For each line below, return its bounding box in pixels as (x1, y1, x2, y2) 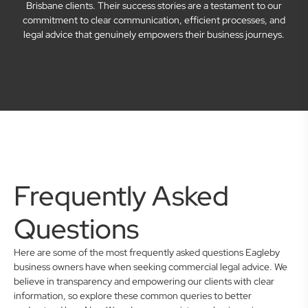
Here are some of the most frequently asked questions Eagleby (14, 246, 280, 258)
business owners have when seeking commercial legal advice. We (14, 261, 287, 273)
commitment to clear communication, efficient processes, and (23, 14, 285, 26)
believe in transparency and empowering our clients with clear (14, 275, 274, 287)
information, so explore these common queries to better (14, 289, 252, 302)
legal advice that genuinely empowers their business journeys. (23, 28, 285, 41)
